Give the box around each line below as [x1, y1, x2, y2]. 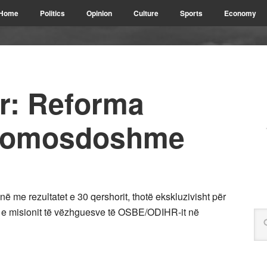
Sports [180, 8, 203, 18]
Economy [224, 8, 256, 18]
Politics [40, 8, 65, 18]
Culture [133, 8, 159, 18]
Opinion [86, 8, 112, 18]
